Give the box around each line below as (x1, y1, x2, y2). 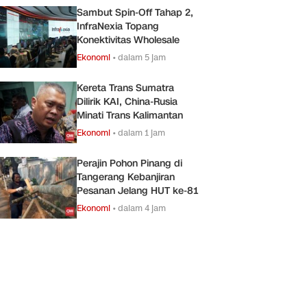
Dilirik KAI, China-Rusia (77, 95, 177, 108)
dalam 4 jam (118, 201, 166, 214)
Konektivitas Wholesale (77, 33, 180, 47)
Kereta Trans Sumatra (77, 81, 174, 95)
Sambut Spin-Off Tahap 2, (77, 5, 193, 19)
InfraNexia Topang (77, 19, 159, 33)
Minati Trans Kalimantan (77, 108, 183, 122)
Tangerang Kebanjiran (77, 170, 175, 184)
